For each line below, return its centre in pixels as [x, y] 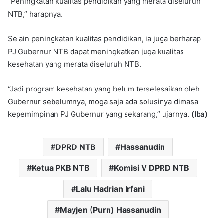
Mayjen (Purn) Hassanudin [110, 210]
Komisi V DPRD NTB [151, 168]
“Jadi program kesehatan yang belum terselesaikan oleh [104, 89]
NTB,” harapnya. [35, 14]
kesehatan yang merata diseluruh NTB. [74, 64]
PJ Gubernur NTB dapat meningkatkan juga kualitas [96, 51]
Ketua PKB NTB [60, 168]
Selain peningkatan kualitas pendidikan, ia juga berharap [104, 39]
